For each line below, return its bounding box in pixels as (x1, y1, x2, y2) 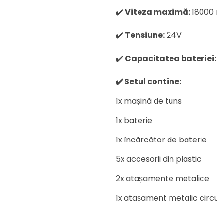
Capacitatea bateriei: (125, 53, 216, 64)
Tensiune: (125, 30, 165, 41)
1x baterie (116, 115, 152, 126)
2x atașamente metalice (116, 173, 209, 185)
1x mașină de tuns (116, 95, 182, 107)
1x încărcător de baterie (116, 134, 207, 146)
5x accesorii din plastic (116, 154, 201, 165)
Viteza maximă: (125, 6, 190, 18)
